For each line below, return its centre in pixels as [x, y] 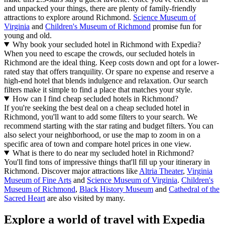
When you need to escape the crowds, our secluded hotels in [99, 53]
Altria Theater [161, 171]
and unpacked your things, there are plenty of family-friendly [100, 8]
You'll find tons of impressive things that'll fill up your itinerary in [107, 162]
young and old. [28, 35]
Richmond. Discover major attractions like [72, 171]
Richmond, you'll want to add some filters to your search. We [101, 117]
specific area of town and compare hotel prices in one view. [98, 144]
